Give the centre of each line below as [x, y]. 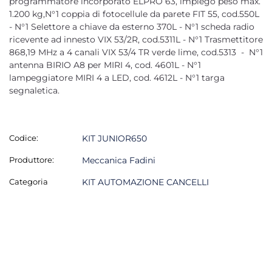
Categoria [29, 181]
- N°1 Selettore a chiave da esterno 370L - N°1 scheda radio [132, 26]
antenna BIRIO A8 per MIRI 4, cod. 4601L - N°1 [105, 65]
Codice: [24, 138]
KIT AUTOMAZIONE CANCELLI [145, 182]
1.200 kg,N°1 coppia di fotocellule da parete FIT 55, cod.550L [134, 14]
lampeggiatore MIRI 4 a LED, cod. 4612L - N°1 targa [117, 77]
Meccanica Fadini [119, 160]
